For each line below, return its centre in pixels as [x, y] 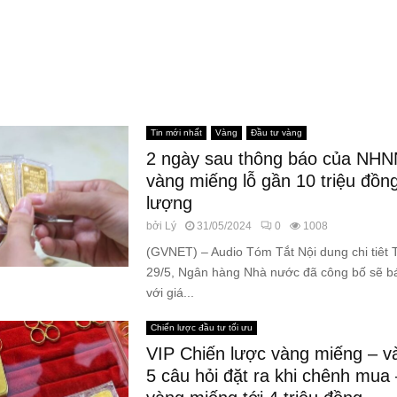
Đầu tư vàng [276, 132]
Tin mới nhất [176, 132]
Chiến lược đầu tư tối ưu [201, 327]
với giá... [170, 292]
